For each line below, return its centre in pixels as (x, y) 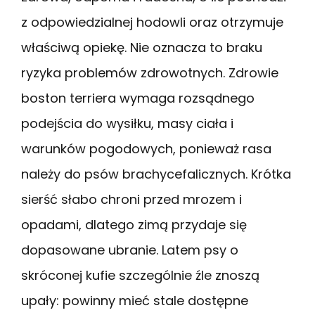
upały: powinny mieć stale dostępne (135, 300)
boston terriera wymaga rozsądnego (138, 98)
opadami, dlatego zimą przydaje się (134, 224)
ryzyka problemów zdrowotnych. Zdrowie (150, 72)
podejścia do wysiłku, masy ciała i (127, 123)
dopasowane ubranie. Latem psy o (130, 250)
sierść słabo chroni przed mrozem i (131, 199)
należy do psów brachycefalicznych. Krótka (156, 174)
